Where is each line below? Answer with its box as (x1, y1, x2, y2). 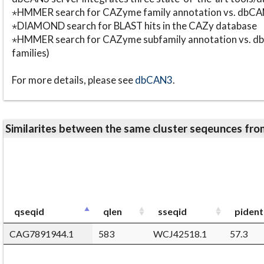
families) (11, 47, 49, 60)
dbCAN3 (134, 74, 173, 87)
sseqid (158, 205, 187, 217)
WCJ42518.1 (153, 227, 207, 239)
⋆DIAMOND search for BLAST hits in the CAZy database (11, 19, 257, 32)
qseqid (14, 205, 44, 217)
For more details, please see (11, 74, 135, 87)
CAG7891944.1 (9, 227, 74, 239)
